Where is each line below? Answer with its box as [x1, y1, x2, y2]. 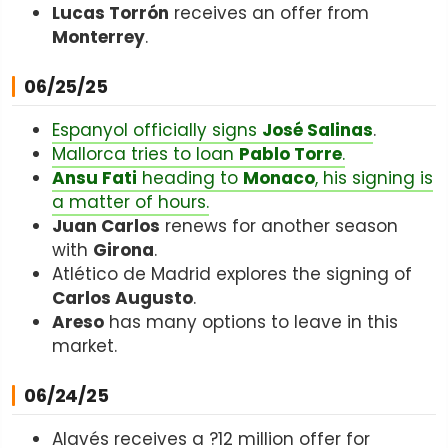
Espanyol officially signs [52, 117, 262, 142]
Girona [93, 237, 154, 262]
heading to [137, 165, 243, 190]
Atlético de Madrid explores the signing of [52, 261, 412, 286]
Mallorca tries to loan [52, 141, 239, 166]
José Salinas [262, 117, 373, 142]
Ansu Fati [52, 165, 137, 190]
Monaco [243, 165, 315, 190]
